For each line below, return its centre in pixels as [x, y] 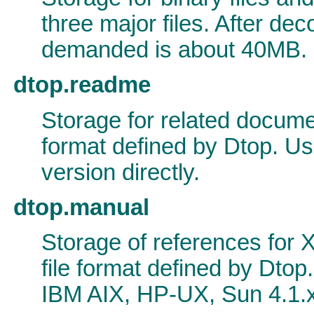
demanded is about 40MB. [174, 49]
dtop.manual [81, 207]
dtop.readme [82, 85]
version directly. [121, 172]
